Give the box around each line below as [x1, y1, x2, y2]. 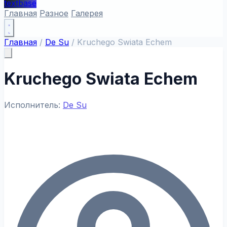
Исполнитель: [4, 99, 63, 110]
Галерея [71, 8, 103, 18]
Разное [40, 8, 68, 18]
